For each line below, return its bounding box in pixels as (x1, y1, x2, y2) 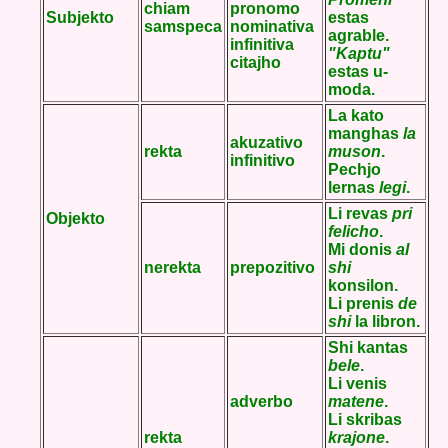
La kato (328, 107, 384, 124)
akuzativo (230, 134, 303, 151)
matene (328, 393, 384, 410)
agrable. (328, 27, 389, 44)
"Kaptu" (328, 45, 390, 62)
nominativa (230, 18, 314, 35)
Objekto (46, 210, 105, 227)
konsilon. (328, 277, 398, 294)
